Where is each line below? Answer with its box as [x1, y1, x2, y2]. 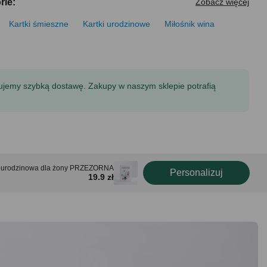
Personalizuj [170, 167, 223, 178]
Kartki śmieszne [9, 19, 69, 29]
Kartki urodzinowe [83, 19, 151, 29]
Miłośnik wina [164, 19, 215, 29]
